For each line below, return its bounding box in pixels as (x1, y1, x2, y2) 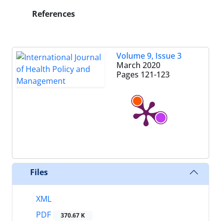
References (30, 8, 75, 19)
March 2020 (116, 60, 160, 71)
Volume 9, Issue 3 (116, 50, 182, 61)
